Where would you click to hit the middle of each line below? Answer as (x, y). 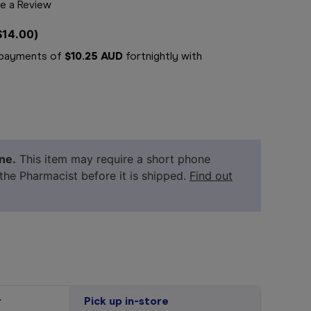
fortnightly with (162, 56)
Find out (211, 176)
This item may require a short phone (113, 159)
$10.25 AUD (94, 56)
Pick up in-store (126, 301)
